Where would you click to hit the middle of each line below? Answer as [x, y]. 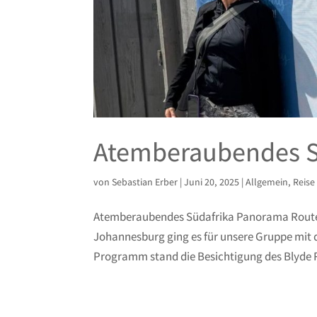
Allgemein [267, 182]
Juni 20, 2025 [212, 182]
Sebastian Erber [145, 182]
